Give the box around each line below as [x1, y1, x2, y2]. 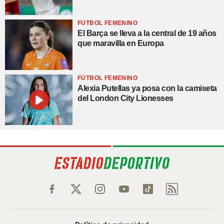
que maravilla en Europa [77, 38, 164, 47]
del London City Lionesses [77, 94, 173, 103]
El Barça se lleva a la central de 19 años [77, 28, 216, 37]
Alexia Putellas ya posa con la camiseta [77, 84, 217, 93]
